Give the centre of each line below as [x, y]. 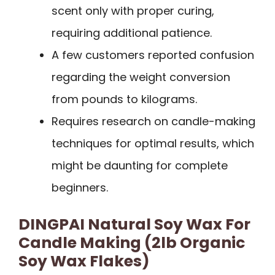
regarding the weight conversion [141, 77]
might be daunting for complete [140, 165]
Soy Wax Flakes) [84, 261]
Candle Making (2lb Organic [132, 242]
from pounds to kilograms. [124, 99]
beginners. [80, 187]
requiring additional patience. [132, 33]
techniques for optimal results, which [153, 143]
